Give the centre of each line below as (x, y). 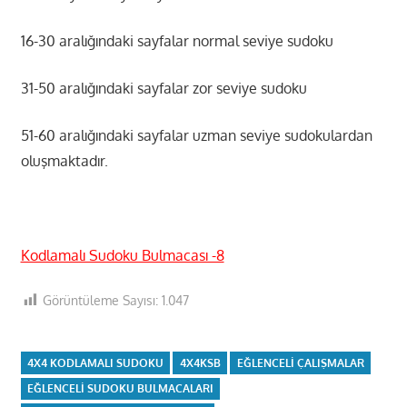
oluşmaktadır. (64, 161)
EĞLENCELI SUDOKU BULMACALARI (120, 389)
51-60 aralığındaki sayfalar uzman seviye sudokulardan (196, 136)
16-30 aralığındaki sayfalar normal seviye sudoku (177, 41)
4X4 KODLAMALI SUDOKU (95, 363)
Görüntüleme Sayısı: (100, 301)
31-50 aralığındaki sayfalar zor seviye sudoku (164, 89)
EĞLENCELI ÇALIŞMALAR (300, 363)
